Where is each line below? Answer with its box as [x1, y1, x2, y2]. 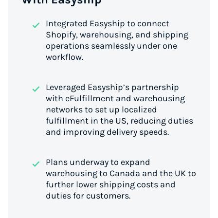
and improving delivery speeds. [46, 127, 169, 137]
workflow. [46, 52, 83, 62]
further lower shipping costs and [46, 179, 176, 190]
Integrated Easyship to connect [46, 18, 169, 29]
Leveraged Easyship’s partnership [46, 82, 179, 92]
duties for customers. [46, 190, 130, 201]
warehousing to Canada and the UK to [46, 168, 196, 179]
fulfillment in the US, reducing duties [46, 115, 193, 126]
